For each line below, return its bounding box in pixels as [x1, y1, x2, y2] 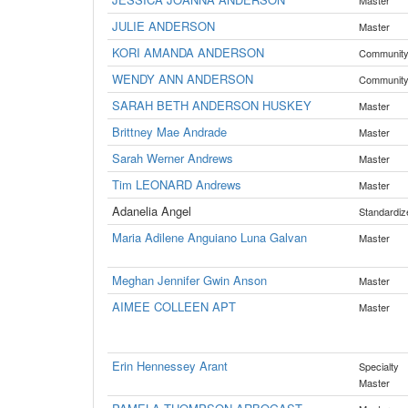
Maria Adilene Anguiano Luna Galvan [112, 229, 307, 246]
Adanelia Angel [112, 202, 191, 219]
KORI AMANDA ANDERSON [112, 44, 264, 61]
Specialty [359, 359, 399, 373]
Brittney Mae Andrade [112, 123, 227, 140]
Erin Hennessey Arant [112, 357, 228, 374]
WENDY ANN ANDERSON [112, 70, 253, 87]
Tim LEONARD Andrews [112, 176, 241, 193]
